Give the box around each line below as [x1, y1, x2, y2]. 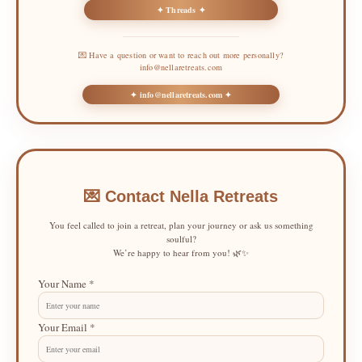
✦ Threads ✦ [156, 3, 206, 15]
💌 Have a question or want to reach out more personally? [78, 48, 284, 61]
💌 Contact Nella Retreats [84, 187, 278, 205]
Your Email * [38, 320, 95, 335]
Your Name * [38, 276, 95, 291]
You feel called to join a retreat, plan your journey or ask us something [48, 219, 314, 231]
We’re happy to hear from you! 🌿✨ [113, 246, 249, 259]
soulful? [166, 233, 196, 245]
